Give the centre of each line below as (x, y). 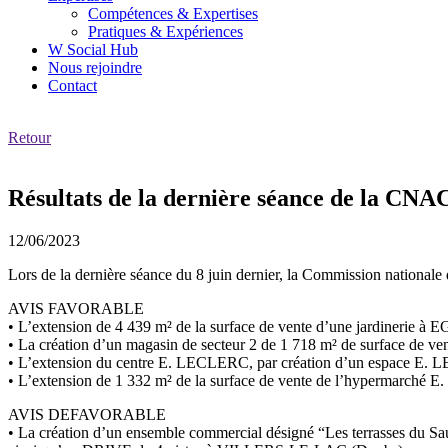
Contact (72, 85)
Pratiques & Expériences (165, 31)
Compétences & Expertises (173, 13)
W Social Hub (93, 49)
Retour (29, 137)
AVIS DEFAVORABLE (87, 414)
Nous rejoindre (95, 67)
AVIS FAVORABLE (76, 308)
